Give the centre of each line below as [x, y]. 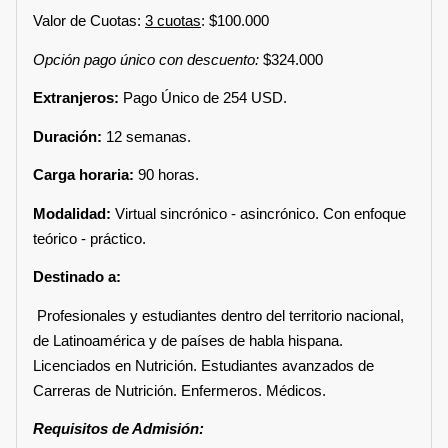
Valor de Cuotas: [89, 20]
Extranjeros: [78, 97]
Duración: [67, 136]
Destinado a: [79, 276]
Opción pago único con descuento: [146, 59]
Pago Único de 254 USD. [205, 97]
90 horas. [166, 174]
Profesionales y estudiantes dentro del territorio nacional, [218, 315]
